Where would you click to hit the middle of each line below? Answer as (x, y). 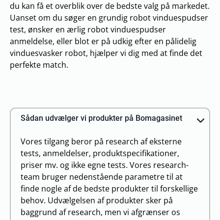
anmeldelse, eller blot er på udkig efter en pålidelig (103, 41)
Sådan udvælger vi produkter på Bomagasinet (101, 118)
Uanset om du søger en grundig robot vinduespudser (109, 18)
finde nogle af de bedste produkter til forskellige (109, 189)
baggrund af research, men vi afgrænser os (100, 212)
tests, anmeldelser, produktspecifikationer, (100, 153)
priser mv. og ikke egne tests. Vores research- (105, 165)
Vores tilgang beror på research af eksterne (101, 141)
